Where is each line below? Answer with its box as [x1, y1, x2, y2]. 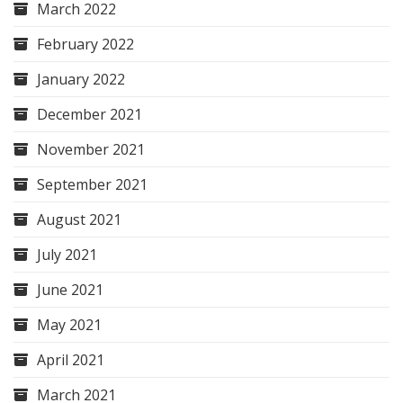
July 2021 [37, 245, 97, 265]
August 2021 [37, 210, 121, 230]
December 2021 [37, 104, 142, 125]
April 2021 [37, 350, 104, 371]
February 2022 [37, 34, 134, 55]
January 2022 [37, 69, 125, 90]
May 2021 [37, 315, 102, 336]
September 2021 [37, 175, 148, 195]
